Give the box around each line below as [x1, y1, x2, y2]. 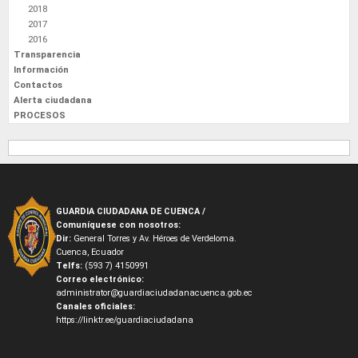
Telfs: [55, 261, 85, 271]
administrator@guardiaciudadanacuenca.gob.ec [55, 288, 253, 298]
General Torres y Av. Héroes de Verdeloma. [73, 233, 237, 244]
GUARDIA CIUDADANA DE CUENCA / [55, 206, 205, 217]
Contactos [14, 79, 62, 90]
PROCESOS [14, 109, 66, 121]
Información [14, 64, 69, 75]
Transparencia [14, 49, 81, 60]
